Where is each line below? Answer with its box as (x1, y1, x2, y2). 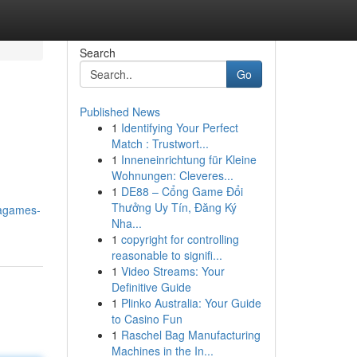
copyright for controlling (120, 231, 239, 247)
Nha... (111, 215, 142, 231)
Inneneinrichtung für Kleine (120, 151, 257, 167)
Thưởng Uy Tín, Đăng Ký (111, 199, 237, 215)
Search (79, 45, 116, 61)
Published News (79, 104, 160, 120)
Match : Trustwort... (111, 135, 209, 151)
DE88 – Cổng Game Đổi (120, 183, 243, 199)
